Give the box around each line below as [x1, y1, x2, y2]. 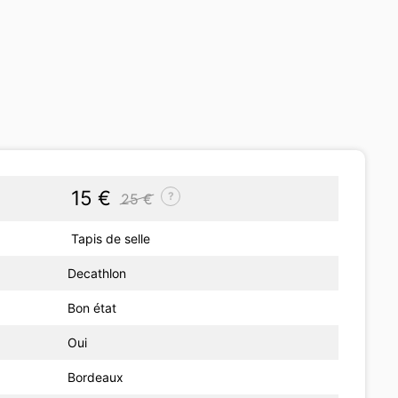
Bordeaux [68, 369, 124, 385]
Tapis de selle [68, 230, 151, 246]
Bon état [68, 299, 117, 315]
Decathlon [68, 265, 127, 281]
